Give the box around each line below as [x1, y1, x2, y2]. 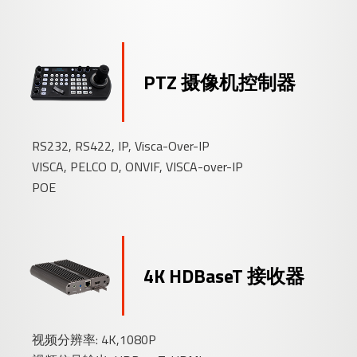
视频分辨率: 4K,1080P [32, 329, 157, 349]
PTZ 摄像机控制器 [143, 67, 296, 96]
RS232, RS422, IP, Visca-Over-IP [32, 135, 210, 155]
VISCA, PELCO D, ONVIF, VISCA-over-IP [32, 156, 244, 176]
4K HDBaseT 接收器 [143, 261, 305, 290]
